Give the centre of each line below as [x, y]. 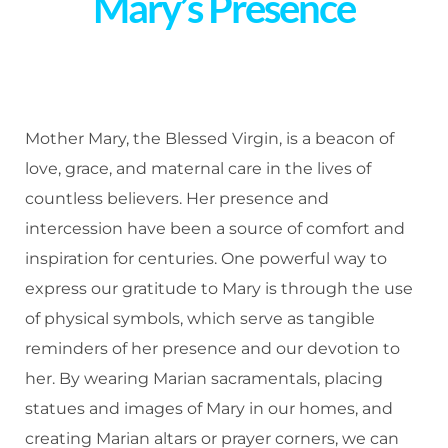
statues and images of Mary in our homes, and [209, 408]
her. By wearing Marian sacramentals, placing [204, 378]
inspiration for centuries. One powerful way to [206, 258]
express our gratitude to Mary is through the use [219, 288]
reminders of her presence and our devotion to [212, 348]
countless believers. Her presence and [177, 198]
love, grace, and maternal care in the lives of [198, 168]
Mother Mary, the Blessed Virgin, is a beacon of [209, 138]
